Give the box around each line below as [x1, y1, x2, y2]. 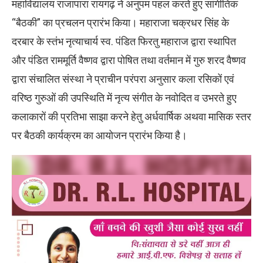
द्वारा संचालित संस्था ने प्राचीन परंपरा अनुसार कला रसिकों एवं [12, 73, 234, 86]
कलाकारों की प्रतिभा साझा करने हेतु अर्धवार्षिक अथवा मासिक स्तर [12, 110, 251, 123]
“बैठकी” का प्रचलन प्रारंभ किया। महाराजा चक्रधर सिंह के [12, 16, 229, 29]
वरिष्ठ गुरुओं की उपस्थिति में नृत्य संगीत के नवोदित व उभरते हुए [12, 92, 237, 104]
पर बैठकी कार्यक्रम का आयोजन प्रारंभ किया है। [12, 129, 187, 142]
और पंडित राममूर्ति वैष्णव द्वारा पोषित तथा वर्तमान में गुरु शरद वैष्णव [12, 54, 246, 67]
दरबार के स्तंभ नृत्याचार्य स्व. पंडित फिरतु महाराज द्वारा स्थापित [12, 35, 236, 48]
